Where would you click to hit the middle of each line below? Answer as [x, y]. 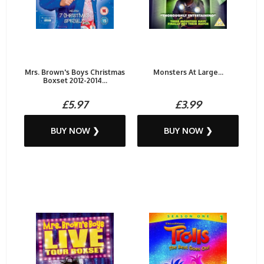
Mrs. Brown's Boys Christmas [75, 72]
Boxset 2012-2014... [75, 81]
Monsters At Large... [188, 72]
